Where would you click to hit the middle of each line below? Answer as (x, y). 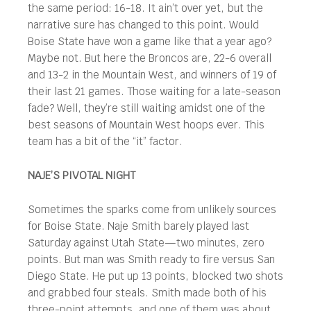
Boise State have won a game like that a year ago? (150, 41)
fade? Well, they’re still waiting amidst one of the (146, 108)
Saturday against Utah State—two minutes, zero (146, 243)
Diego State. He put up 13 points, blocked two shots (155, 276)
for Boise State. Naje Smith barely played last (138, 226)
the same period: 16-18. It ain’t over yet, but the (145, 8)
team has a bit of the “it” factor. (105, 141)
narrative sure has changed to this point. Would (143, 25)
